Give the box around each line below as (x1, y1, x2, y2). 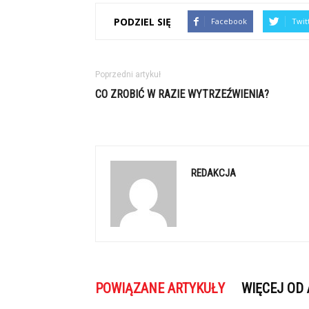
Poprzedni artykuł (95, 70, 161, 79)
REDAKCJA (191, 167, 236, 179)
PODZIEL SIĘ (114, 14, 171, 28)
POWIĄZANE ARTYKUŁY (95, 280, 225, 297)
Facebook (211, 16, 247, 26)
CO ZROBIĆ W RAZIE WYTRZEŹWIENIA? (95, 88, 269, 101)
